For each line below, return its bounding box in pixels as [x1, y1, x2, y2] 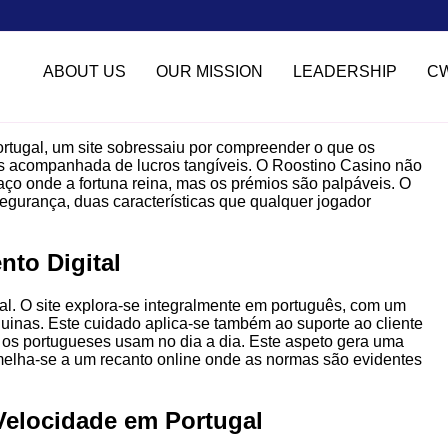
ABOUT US [42, 63, 126, 81]
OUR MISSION [155, 63, 263, 81]
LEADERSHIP [292, 63, 397, 81]
